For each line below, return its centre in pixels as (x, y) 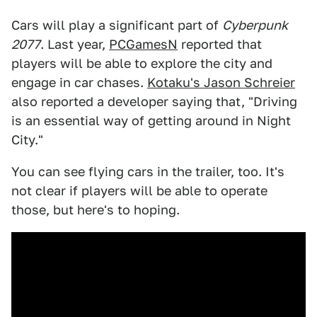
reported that (220, 44)
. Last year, (75, 44)
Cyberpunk (255, 25)
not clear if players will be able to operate (139, 190)
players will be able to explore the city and (142, 63)
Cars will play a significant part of (117, 25)
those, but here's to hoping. (96, 209)
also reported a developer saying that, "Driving (154, 101)
